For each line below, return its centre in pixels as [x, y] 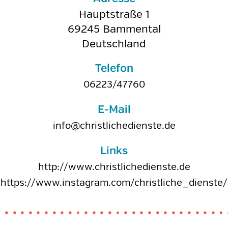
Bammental [132, 29]
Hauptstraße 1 [114, 14]
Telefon [114, 69]
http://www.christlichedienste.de [114, 167]
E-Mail [114, 110]
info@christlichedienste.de [114, 126]
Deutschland [114, 44]
